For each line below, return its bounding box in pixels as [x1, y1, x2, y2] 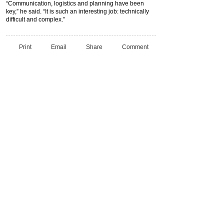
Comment [122, 43, 148, 50]
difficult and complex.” [6, 16, 65, 23]
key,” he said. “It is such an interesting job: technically [6, 8, 149, 15]
